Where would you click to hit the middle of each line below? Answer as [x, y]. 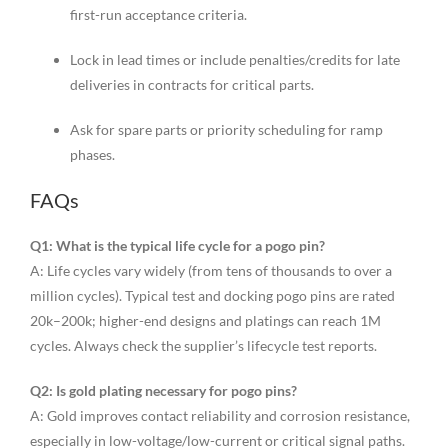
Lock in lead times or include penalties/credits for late [234, 60]
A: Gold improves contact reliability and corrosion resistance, [219, 416]
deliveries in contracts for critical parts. [191, 85]
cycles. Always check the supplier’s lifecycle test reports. [203, 346]
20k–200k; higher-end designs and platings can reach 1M [205, 321]
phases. [92, 155]
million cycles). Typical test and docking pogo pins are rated [212, 296]
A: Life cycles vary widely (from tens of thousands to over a [210, 271]
